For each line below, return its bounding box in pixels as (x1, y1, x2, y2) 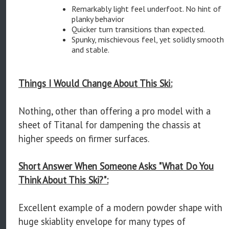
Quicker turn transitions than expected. (72, 24, 205, 34)
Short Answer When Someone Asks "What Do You (18, 159, 214, 172)
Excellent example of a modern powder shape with (18, 201, 222, 214)
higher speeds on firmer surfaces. (18, 132, 149, 145)
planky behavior (72, 13, 124, 24)
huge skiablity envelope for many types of (18, 215, 186, 227)
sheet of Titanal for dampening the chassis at (18, 118, 201, 131)
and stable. (72, 44, 109, 55)
